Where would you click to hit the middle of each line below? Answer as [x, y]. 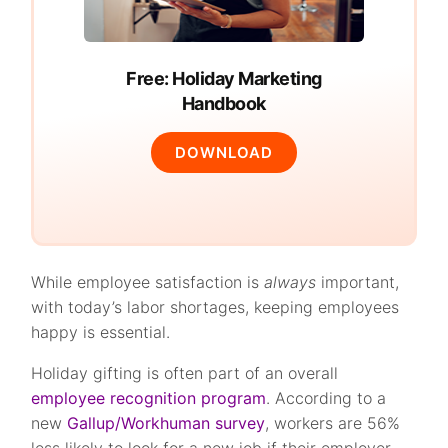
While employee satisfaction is [148, 282]
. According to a [326, 398]
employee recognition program [149, 398]
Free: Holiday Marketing [224, 78]
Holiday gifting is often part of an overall [185, 373]
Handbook [223, 103]
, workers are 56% [333, 423]
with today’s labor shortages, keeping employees [215, 307]
